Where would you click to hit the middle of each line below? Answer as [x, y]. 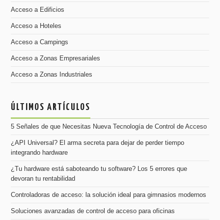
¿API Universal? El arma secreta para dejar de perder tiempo [98, 143]
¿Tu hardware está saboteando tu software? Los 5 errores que [99, 169]
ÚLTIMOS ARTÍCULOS [51, 108]
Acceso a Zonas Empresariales [56, 59]
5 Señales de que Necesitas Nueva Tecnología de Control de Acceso [109, 127]
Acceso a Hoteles [36, 26]
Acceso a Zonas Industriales [52, 75]
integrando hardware [40, 153]
